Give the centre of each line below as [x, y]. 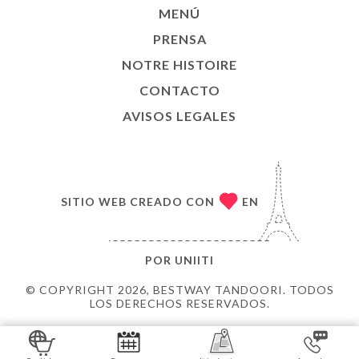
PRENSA [179, 39]
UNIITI [194, 260]
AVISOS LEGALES [179, 116]
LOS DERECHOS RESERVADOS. [179, 303]
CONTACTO [179, 90]
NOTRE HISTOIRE [179, 65]
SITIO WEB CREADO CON [137, 201]
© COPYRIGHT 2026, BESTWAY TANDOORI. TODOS [179, 290]
